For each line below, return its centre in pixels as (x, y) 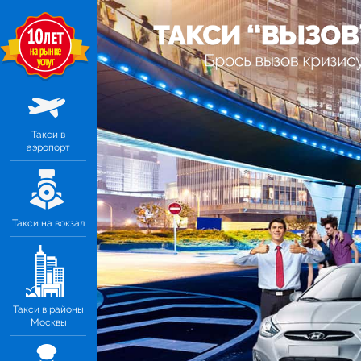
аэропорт (48, 147)
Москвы (48, 322)
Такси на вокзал (48, 223)
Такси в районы (48, 309)
